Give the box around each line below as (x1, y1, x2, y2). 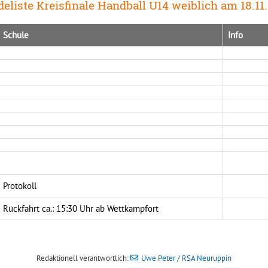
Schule (2, 29, 29, 41)
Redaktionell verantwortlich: (36, 252, 131, 263)
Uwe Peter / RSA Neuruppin (141, 252, 232, 263)
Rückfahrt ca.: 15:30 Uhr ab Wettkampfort (2, 202, 159, 214)
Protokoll (2, 179, 36, 191)
